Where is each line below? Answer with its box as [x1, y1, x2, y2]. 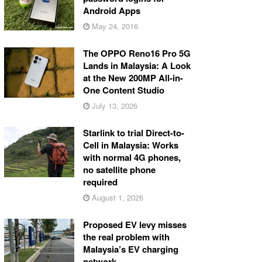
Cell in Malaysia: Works [82, 138, 178, 151]
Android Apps [82, 4, 140, 17]
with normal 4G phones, [82, 150, 181, 164]
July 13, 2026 [89, 99, 137, 111]
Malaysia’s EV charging [82, 242, 178, 256]
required [82, 175, 118, 188]
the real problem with [82, 230, 170, 243]
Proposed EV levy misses [82, 218, 187, 231]
